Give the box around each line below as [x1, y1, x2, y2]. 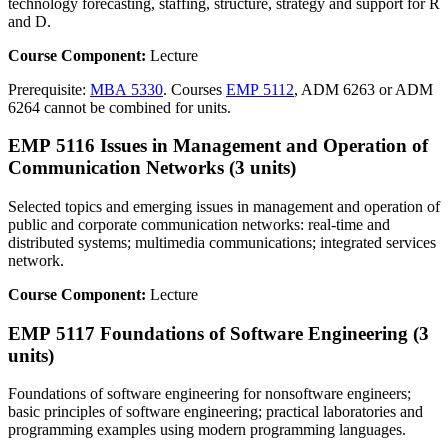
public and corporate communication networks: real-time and [8, 215, 390, 233]
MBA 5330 [90, 80, 163, 98]
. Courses [163, 80, 226, 98]
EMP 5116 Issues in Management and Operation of [8, 135, 428, 157]
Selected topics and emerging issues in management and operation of [8, 197, 440, 215]
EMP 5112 [226, 80, 294, 98]
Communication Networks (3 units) [8, 157, 296, 179]
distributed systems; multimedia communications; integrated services [8, 233, 436, 251]
